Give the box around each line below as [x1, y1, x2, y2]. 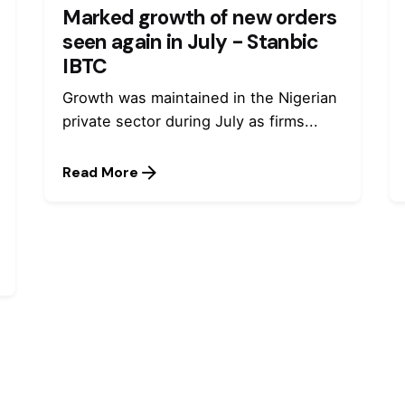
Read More [62, 163, 139, 182]
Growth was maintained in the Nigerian [62, 88, 338, 107]
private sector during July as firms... [62, 111, 319, 130]
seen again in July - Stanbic [62, 28, 319, 55]
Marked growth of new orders [62, 4, 337, 31]
